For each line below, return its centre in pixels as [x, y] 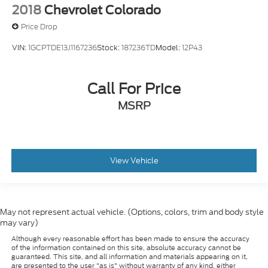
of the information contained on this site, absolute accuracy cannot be [126, 248]
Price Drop [39, 26]
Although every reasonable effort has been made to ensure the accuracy [130, 239]
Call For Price [134, 89]
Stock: [109, 47]
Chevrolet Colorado [103, 10]
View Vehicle [134, 160]
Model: [169, 47]
